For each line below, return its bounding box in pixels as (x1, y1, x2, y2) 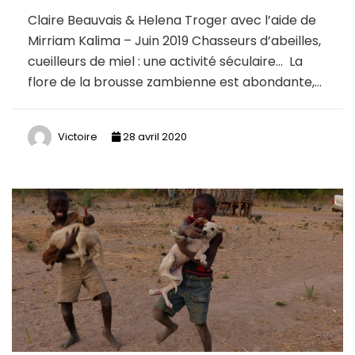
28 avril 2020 (120, 128, 187, 144)
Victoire (58, 128, 97, 144)
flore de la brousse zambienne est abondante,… (28, 73, 322, 92)
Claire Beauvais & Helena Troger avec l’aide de (28, 11, 316, 30)
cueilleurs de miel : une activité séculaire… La (28, 52, 303, 71)
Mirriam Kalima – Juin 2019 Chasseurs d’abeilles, (28, 32, 321, 51)
